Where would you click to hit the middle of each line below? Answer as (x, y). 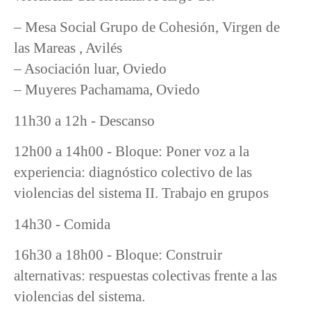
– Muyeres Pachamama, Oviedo (107, 90)
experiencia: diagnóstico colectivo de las (133, 172)
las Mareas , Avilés (68, 48)
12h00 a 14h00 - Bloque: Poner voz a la (132, 151)
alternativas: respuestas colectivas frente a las (145, 276)
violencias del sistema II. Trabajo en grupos (141, 193)
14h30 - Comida (62, 224)
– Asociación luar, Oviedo (90, 69)
